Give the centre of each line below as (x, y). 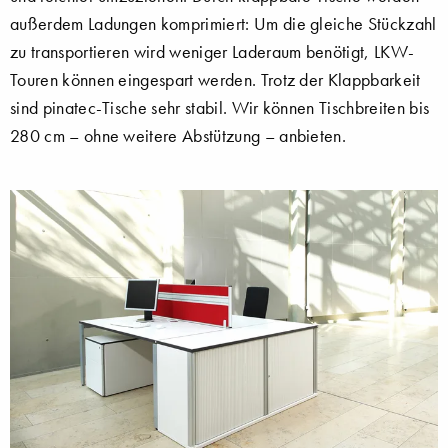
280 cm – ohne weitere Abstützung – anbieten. (178, 135)
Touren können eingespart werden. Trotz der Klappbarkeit (215, 79)
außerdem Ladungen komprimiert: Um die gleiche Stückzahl (223, 23)
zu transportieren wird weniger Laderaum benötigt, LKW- (212, 51)
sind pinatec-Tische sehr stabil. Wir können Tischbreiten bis (220, 107)
